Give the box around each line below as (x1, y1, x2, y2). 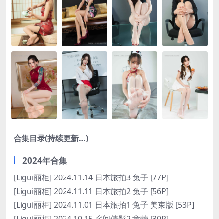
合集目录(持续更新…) (14, 133, 88, 144)
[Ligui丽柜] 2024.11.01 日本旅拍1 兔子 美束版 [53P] (14, 199, 194, 210)
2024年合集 (22, 155, 67, 166)
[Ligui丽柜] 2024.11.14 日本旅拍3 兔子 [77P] (14, 172, 169, 183)
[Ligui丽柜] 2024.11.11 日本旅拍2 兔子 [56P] (14, 186, 169, 197)
